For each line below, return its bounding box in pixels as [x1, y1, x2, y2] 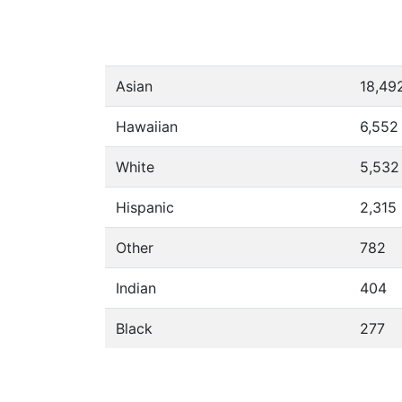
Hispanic [116, 198, 174, 216]
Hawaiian [116, 118, 178, 135]
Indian [116, 279, 156, 297]
